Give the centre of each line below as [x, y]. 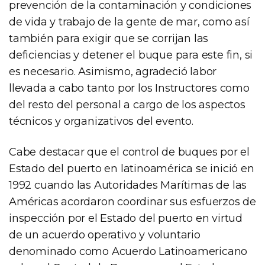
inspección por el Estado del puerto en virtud [126, 218]
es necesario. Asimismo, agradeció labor [113, 71]
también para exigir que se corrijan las [109, 38]
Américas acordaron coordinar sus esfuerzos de [132, 201]
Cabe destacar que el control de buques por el [129, 152]
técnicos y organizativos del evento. [101, 121]
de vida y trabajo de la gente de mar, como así [129, 22]
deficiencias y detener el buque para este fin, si [131, 55]
